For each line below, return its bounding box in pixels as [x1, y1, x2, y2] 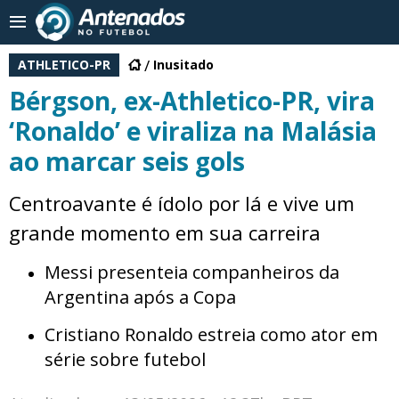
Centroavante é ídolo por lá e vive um [9, 190, 354, 216]
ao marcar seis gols [9, 144, 245, 178]
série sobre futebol [45, 347, 206, 371]
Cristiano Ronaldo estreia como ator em [45, 322, 378, 346]
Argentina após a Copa [45, 285, 236, 309]
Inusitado [153, 56, 214, 73]
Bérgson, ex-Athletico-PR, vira [9, 84, 375, 118]
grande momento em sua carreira [9, 219, 321, 246]
